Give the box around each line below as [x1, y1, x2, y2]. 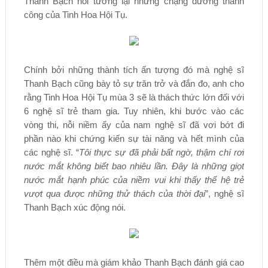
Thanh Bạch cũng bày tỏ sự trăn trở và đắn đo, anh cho [23, 78, 245, 89]
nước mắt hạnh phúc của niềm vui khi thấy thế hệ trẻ [23, 174, 245, 185]
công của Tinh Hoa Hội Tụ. [23, 9, 127, 20]
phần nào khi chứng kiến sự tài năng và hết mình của [23, 133, 245, 144]
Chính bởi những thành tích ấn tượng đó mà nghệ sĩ [23, 64, 245, 75]
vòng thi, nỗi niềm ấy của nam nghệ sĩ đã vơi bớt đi [23, 119, 245, 130]
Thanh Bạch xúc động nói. [23, 202, 126, 212]
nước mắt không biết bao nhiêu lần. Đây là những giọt [23, 160, 245, 171]
